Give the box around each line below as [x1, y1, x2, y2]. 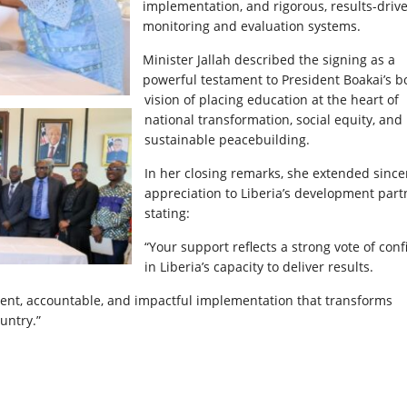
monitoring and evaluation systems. [143, 16, 361, 35]
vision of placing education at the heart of [144, 90, 399, 108]
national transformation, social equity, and [144, 110, 402, 128]
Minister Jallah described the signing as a [143, 50, 395, 68]
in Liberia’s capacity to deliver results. [144, 257, 373, 275]
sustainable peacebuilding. [144, 130, 310, 148]
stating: [144, 203, 190, 222]
